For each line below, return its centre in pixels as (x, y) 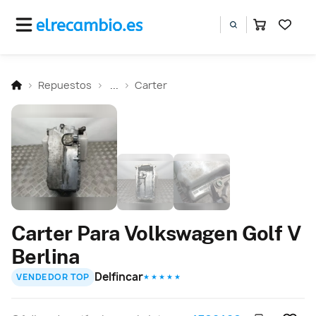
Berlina (45, 256)
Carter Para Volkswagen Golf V (156, 233)
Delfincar (119, 276)
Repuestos (65, 85)
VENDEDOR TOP (53, 277)
